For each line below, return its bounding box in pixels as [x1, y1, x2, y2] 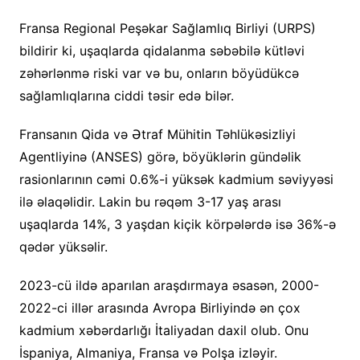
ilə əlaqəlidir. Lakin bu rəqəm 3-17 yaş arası [18, 194, 281, 211]
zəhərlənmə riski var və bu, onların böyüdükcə [18, 65, 299, 82]
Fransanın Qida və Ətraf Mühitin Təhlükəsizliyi [18, 126, 296, 143]
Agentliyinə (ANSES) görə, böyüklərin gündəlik [18, 149, 301, 166]
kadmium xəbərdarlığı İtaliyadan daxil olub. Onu [18, 322, 309, 339]
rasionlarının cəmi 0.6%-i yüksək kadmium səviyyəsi [18, 171, 333, 188]
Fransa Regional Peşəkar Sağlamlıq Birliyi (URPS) [18, 20, 316, 37]
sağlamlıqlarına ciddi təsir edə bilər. [18, 88, 234, 104]
